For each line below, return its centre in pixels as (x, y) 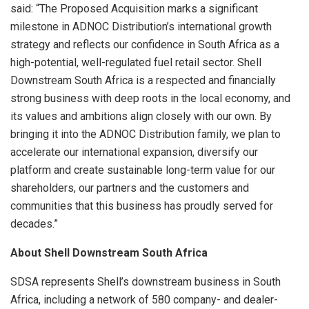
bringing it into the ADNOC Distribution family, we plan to (146, 134)
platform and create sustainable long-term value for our (143, 170)
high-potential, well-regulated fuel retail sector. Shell (136, 63)
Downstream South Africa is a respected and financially (143, 81)
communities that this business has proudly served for (142, 206)
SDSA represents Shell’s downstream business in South (146, 282)
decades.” (34, 224)
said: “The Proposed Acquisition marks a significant (134, 9)
